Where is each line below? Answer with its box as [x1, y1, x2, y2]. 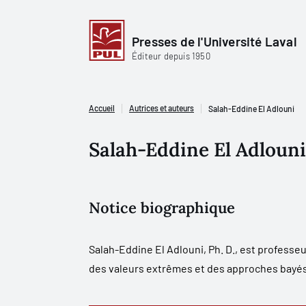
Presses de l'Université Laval [132, 33, 297, 49]
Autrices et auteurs [129, 103, 194, 113]
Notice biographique [89, 198, 235, 217]
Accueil [89, 103, 115, 113]
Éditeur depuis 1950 [132, 50, 210, 61]
